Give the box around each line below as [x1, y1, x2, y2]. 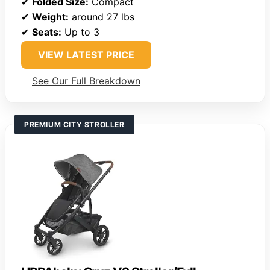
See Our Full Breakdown [32, 75, 140, 87]
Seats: [32, 26, 61, 39]
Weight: [32, 11, 69, 24]
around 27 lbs [69, 11, 134, 24]
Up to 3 [61, 26, 99, 39]
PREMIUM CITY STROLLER [24, 120, 125, 130]
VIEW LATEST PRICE [38, 49, 134, 61]
